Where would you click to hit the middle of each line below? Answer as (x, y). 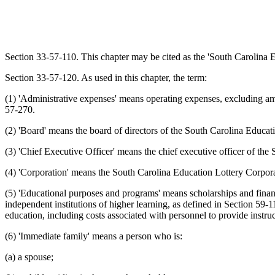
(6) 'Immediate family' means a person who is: (94, 236)
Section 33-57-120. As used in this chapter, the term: (106, 77)
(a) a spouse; (29, 257)
